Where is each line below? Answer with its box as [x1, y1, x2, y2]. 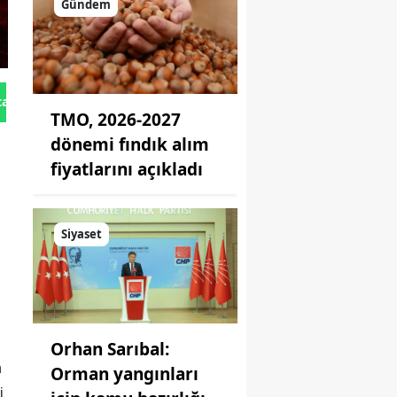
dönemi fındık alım [51, 133, 209, 157]
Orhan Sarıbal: [51, 337, 169, 361]
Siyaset [61, 226, 102, 243]
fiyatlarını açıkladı [51, 158, 203, 182]
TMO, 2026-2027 [51, 108, 181, 132]
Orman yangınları [51, 362, 198, 385]
